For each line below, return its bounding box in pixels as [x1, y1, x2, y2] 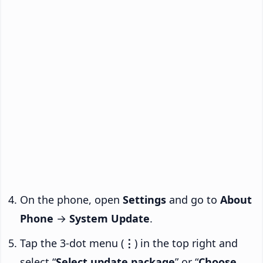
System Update [69, 211, 150, 225]
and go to [166, 192, 220, 207]
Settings [123, 192, 166, 207]
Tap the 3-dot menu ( [20, 235, 124, 250]
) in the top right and [134, 235, 238, 250]
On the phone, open [20, 192, 123, 207]
